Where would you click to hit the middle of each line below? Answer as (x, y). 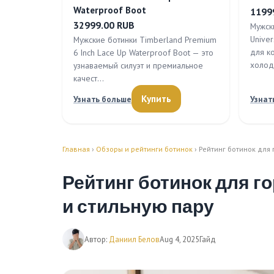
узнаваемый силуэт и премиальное (138, 65)
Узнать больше (102, 99)
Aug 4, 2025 (180, 239)
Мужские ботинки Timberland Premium (145, 40)
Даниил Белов (134, 239)
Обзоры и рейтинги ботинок (144, 149)
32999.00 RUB (104, 25)
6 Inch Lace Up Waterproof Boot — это (143, 53)
